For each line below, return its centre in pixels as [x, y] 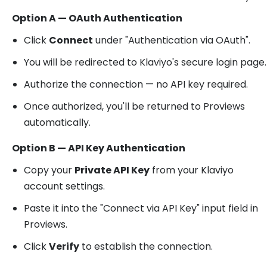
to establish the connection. [146, 246]
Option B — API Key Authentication [99, 148]
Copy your [49, 170]
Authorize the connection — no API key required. [136, 84]
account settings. [64, 186]
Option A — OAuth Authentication [97, 18]
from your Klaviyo [192, 170]
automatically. [57, 122]
